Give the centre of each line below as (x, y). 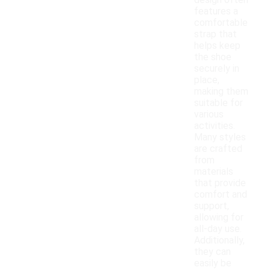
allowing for (219, 218)
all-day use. (218, 229)
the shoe (213, 57)
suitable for (218, 103)
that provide (220, 183)
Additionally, (219, 240)
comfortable (221, 23)
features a (216, 11)
